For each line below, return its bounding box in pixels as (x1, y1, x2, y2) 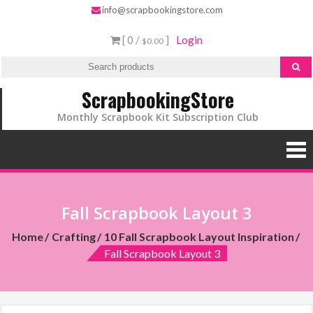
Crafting (52, 230, 96, 243)
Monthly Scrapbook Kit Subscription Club (57, 110, 259, 124)
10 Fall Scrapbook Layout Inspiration (104, 230, 294, 243)
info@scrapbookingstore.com (102, 4, 223, 15)
